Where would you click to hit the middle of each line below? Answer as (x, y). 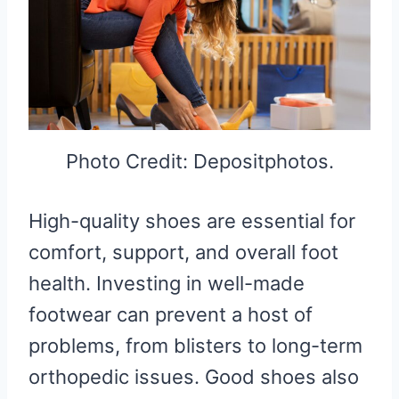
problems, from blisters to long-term (195, 346)
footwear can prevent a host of (171, 315)
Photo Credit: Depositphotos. (199, 162)
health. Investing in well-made (167, 284)
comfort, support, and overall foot (183, 252)
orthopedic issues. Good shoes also (194, 377)
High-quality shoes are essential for (192, 221)
